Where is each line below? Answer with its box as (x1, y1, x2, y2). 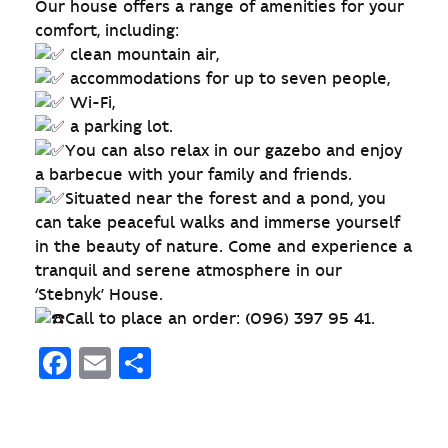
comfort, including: (35, 21, 179, 40)
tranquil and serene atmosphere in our (35, 261, 342, 280)
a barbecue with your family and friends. (35, 165, 352, 184)
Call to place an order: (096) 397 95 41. (65, 309, 375, 328)
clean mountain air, (65, 45, 219, 64)
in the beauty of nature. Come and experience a (35, 237, 412, 256)
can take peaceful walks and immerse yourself (35, 213, 400, 232)
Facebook (71, 343, 219, 381)
